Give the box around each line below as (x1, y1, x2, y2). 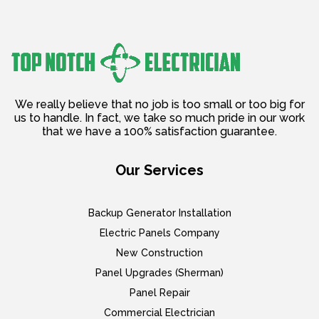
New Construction (116, 246, 203, 258)
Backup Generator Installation (88, 206, 231, 219)
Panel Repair (129, 286, 190, 298)
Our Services (115, 161, 204, 179)
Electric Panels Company (99, 226, 220, 239)
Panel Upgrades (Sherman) (95, 266, 224, 278)
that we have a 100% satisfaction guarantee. (42, 125, 277, 139)
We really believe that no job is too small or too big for (14, 98, 305, 112)
